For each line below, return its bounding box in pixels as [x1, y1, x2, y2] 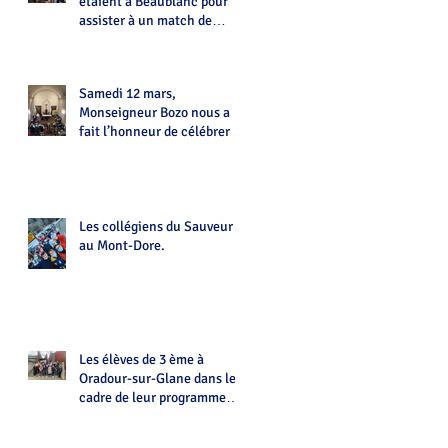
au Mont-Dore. [79, 237, 165, 254]
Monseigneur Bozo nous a [79, 104, 230, 121]
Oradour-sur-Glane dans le [79, 370, 236, 387]
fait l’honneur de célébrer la [79, 123, 244, 140]
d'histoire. [79, 408, 139, 425]
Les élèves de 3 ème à [79, 351, 204, 368]
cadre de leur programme [79, 389, 226, 406]
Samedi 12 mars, [79, 85, 176, 102]
